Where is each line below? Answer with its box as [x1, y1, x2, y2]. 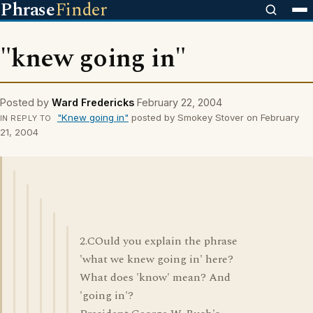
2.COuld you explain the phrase [80, 233, 238, 249]
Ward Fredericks [52, 96, 134, 108]
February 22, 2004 [137, 96, 222, 108]
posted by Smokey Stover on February [128, 112, 299, 123]
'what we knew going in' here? [80, 251, 233, 268]
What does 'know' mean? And [80, 269, 231, 286]
